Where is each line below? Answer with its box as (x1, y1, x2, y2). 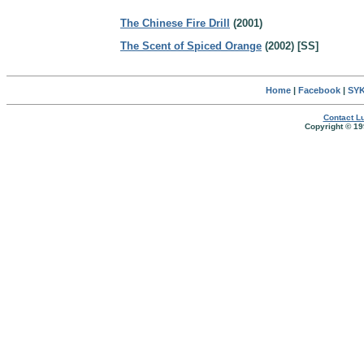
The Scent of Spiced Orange (120, 40, 262, 52)
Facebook (297, 85, 340, 95)
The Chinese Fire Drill (120, 17, 230, 29)
